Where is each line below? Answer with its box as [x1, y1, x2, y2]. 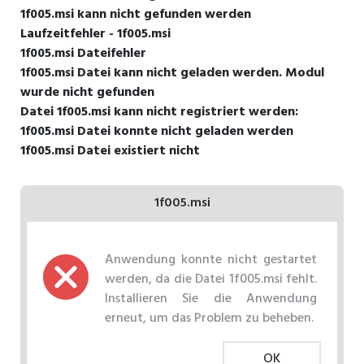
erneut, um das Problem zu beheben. [105, 307, 314, 329]
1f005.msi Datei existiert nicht [20, 140, 200, 162]
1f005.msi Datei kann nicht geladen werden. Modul [20, 62, 324, 84]
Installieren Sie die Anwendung [105, 288, 317, 310]
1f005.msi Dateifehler [20, 42, 146, 64]
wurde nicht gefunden [20, 81, 154, 103]
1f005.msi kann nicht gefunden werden [20, 3, 251, 25]
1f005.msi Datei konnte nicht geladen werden [20, 120, 293, 142]
